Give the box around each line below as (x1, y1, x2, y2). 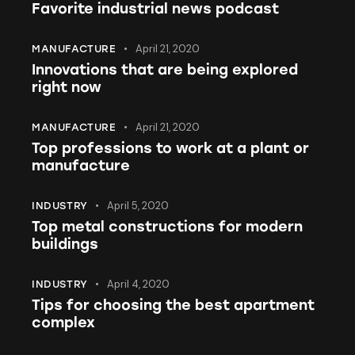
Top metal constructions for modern (32, 217, 303, 235)
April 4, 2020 (107, 277, 170, 291)
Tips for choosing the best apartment (32, 296, 315, 314)
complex (32, 313, 95, 331)
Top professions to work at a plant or (32, 139, 309, 157)
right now (32, 78, 101, 96)
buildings (32, 235, 98, 253)
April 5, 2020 (107, 198, 170, 212)
